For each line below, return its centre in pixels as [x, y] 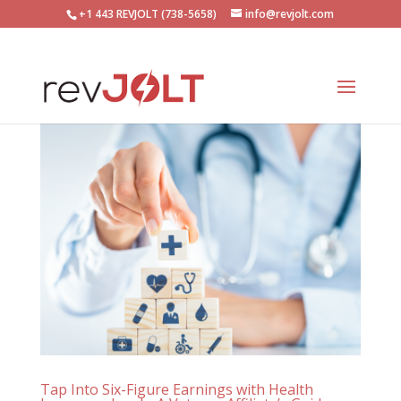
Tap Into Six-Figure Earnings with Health [176, 389]
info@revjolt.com [290, 14]
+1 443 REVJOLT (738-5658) [148, 14]
